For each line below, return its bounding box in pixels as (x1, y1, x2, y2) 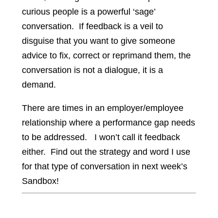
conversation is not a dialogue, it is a (21, 65, 163, 75)
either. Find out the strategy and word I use (21, 147, 190, 157)
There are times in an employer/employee (21, 103, 183, 113)
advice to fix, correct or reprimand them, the (21, 51, 191, 61)
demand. (21, 80, 56, 90)
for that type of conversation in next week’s (21, 162, 187, 172)
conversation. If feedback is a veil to (21, 21, 163, 32)
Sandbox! (21, 176, 59, 186)
